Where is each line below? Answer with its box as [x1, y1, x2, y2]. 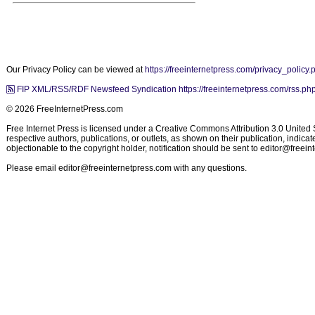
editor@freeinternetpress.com [58, 163, 172, 173]
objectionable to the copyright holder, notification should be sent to [6, 143, 260, 153]
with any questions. [172, 163, 247, 173]
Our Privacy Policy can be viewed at [6, 65, 145, 75]
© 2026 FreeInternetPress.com [6, 104, 123, 114]
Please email [6, 163, 58, 173]
